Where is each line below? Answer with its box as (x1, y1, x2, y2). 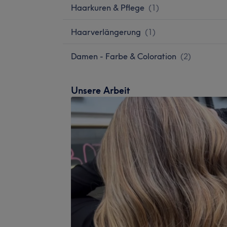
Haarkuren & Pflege (71, 2, 144, 13)
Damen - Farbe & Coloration (71, 51, 176, 61)
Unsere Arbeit (71, 84, 130, 96)
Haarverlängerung (71, 26, 141, 37)
